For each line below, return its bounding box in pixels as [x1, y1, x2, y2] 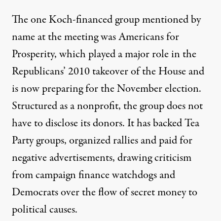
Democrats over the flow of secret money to [12, 184, 197, 200]
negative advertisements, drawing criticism [12, 150, 191, 166]
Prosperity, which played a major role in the [12, 46, 196, 62]
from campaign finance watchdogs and [12, 167, 175, 183]
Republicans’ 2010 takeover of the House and [12, 64, 204, 79]
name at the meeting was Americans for [12, 29, 179, 45]
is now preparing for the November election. [12, 81, 201, 97]
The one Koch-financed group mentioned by [12, 12, 201, 28]
